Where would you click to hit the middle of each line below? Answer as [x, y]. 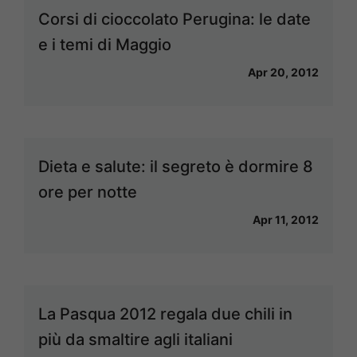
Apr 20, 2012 [283, 72]
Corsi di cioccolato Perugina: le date [175, 19]
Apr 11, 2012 [286, 219]
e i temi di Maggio [105, 44]
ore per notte [88, 192]
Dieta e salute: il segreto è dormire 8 [176, 166]
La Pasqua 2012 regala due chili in [165, 314]
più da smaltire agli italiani [135, 339]
